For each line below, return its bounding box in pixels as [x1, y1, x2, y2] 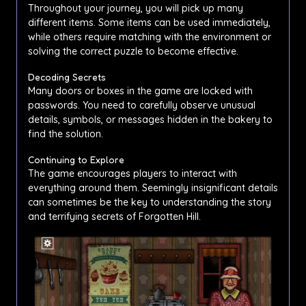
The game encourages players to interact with [28, 167, 237, 180]
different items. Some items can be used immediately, [28, 16, 270, 29]
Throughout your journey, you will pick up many [28, 1, 243, 14]
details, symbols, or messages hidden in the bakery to [28, 113, 273, 126]
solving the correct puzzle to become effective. [28, 44, 238, 57]
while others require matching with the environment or [28, 30, 271, 43]
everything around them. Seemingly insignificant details [28, 181, 278, 194]
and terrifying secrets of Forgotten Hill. [28, 210, 201, 223]
